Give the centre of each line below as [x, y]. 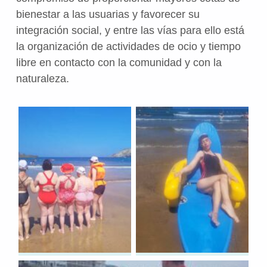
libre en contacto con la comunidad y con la [119, 63]
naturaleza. [42, 79]
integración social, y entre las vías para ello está [130, 31]
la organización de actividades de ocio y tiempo [128, 47]
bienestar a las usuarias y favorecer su [108, 15]
